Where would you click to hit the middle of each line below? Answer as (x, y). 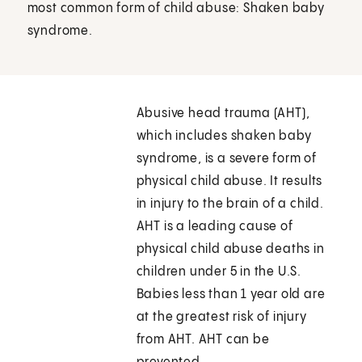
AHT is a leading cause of (215, 227)
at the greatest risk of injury (221, 318)
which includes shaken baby (224, 137)
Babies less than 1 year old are (231, 295)
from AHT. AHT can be (203, 340)
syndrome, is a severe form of (226, 159)
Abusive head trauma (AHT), (223, 114)
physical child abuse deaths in (230, 250)
